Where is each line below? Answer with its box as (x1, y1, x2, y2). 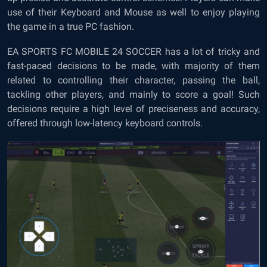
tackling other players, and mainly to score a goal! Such (7, 88, 260, 100)
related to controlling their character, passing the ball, (7, 74, 260, 86)
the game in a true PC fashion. (7, 20, 136, 32)
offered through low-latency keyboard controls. (7, 117, 205, 129)
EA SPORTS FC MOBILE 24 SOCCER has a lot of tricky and (7, 45, 260, 57)
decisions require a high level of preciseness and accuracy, (7, 103, 260, 114)
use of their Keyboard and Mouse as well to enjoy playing (7, 6, 260, 18)
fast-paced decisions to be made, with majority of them (7, 60, 260, 72)
